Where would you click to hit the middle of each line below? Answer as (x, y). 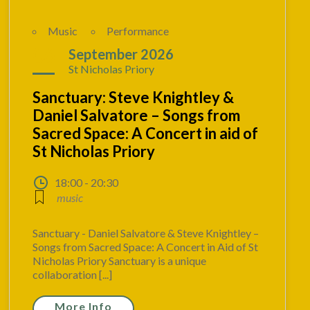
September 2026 (121, 54)
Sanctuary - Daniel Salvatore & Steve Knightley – (146, 233)
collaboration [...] (73, 275)
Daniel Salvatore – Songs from (137, 116)
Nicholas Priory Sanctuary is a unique (120, 261)
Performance (138, 31)
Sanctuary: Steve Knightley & (134, 98)
